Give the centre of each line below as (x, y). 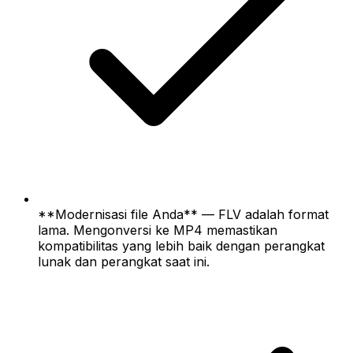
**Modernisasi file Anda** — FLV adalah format (183, 214)
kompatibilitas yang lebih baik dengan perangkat (181, 245)
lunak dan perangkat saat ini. (124, 261)
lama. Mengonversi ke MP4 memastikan (158, 230)
